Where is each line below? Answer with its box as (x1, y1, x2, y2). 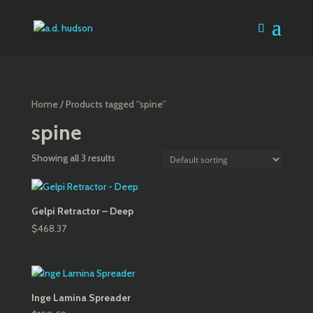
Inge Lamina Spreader (31, 291, 131, 305)
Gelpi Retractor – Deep (31, 205, 133, 217)
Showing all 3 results (31, 152, 115, 164)
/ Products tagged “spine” (57, 98, 166, 110)
